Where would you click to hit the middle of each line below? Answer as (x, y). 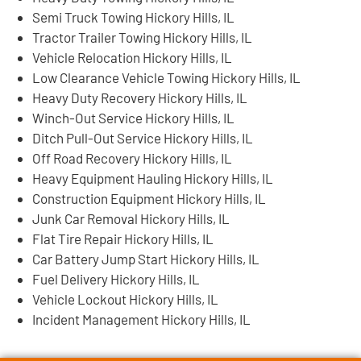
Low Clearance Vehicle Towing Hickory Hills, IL (166, 77)
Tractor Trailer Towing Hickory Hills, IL (142, 37)
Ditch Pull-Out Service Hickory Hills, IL (143, 137)
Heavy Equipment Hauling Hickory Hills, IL (153, 178)
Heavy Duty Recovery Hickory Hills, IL (140, 97)
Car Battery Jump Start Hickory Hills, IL (146, 258)
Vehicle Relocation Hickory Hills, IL (132, 57)
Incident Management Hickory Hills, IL (141, 319)
